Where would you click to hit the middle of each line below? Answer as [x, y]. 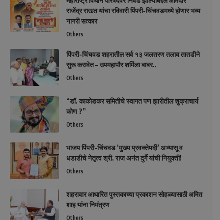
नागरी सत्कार [82, 21]
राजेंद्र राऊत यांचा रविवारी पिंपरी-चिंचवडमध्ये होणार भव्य [133, 11]
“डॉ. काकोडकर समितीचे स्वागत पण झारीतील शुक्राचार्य [132, 101]
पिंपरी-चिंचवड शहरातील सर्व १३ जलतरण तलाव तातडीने [133, 55]
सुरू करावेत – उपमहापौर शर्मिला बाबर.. [111, 65]
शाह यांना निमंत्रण [88, 205]
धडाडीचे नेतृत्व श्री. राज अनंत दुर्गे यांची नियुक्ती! [124, 158]
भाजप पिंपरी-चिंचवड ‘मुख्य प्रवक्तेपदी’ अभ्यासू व [124, 148]
